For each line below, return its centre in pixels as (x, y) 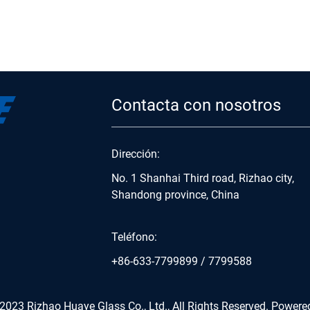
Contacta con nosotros (196, 104)
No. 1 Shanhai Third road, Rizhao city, (203, 177)
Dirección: (136, 153)
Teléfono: (134, 236)
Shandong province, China (175, 194)
